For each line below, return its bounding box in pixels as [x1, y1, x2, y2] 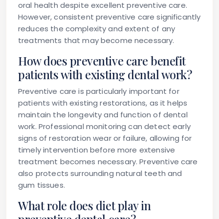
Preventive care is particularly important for [18, 86, 179, 97]
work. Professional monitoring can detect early [18, 121, 191, 132]
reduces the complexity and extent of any [18, 23, 175, 34]
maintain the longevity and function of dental [18, 109, 188, 120]
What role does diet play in [18, 198, 151, 214]
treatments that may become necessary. [18, 35, 175, 46]
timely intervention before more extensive [18, 145, 175, 155]
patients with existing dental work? [18, 67, 192, 83]
